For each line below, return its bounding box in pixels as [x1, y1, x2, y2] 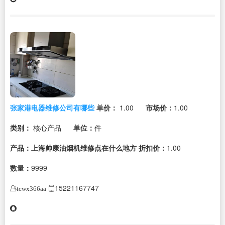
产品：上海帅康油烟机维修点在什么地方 [10, 142, 137, 153]
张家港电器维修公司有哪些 [10, 102, 94, 113]
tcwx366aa [17, 185, 46, 192]
